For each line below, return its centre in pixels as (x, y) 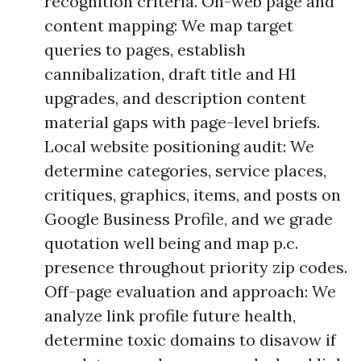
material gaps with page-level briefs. (182, 122)
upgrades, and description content (175, 98)
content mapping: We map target (169, 25)
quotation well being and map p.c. (171, 243)
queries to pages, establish (145, 50)
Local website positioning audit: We (179, 146)
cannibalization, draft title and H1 (170, 74)
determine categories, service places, (185, 170)
